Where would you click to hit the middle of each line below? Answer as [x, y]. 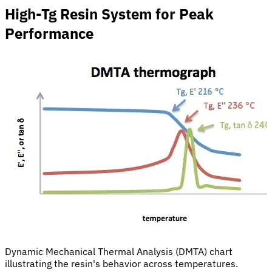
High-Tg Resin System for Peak [109, 14]
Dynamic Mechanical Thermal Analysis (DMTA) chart [119, 251]
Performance [49, 33]
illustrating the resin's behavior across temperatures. [121, 263]
